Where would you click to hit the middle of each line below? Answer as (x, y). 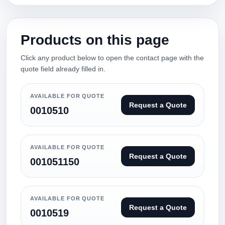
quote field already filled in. (63, 69)
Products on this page (95, 40)
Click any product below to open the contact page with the (112, 58)
